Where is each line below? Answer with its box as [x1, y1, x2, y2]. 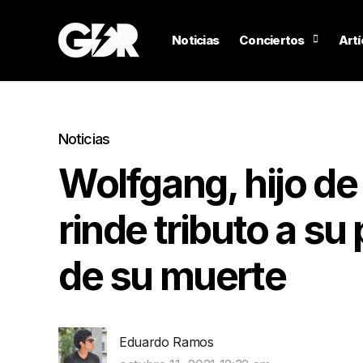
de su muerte [58, 252, 286, 300]
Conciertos [239, 32, 305, 48]
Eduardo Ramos [119, 334, 214, 350]
